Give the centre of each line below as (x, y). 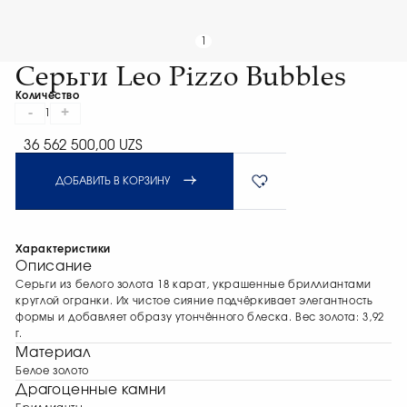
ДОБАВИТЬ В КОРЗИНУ (113, 182)
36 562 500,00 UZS (84, 146)
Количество (48, 95)
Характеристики (64, 250)
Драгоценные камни (91, 391)
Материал (54, 353)
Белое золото (52, 372)
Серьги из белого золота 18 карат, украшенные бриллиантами (194, 285)
